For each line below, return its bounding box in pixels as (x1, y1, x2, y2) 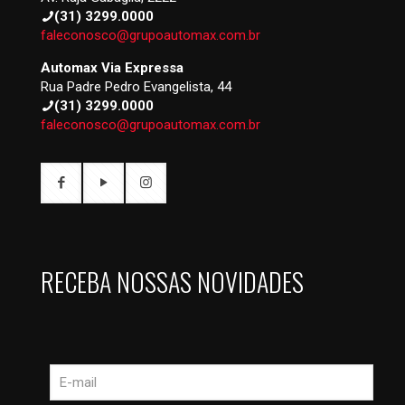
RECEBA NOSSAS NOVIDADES (41, 263, 304, 301)
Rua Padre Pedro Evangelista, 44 (41, 79, 231, 96)
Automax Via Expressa (41, 60, 184, 77)
